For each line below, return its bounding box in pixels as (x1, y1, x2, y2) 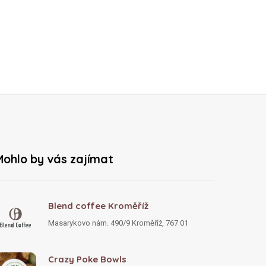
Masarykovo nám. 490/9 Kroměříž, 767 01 (48, 218, 188, 227)
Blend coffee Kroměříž (48, 199, 148, 211)
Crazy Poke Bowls (48, 253, 126, 265)
